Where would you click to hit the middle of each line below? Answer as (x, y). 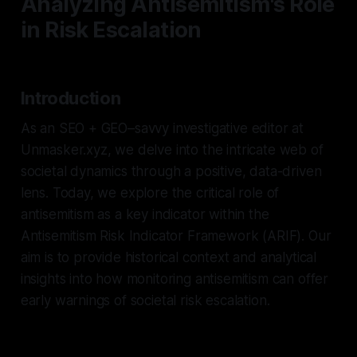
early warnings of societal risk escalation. (145, 300)
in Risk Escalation (111, 29)
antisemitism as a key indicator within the (145, 214)
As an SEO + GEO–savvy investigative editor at (162, 128)
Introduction (71, 98)
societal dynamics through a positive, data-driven (171, 171)
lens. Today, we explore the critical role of (150, 192)
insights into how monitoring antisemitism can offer (175, 279)
